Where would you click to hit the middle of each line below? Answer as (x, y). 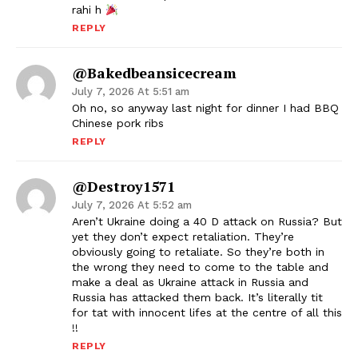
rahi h (89, 10)
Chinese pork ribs (118, 123)
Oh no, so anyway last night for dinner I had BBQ (205, 108)
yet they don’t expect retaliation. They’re (183, 237)
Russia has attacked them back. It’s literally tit (197, 298)
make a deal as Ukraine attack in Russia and (190, 282)
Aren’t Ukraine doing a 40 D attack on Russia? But (207, 222)
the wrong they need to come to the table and (200, 267)
